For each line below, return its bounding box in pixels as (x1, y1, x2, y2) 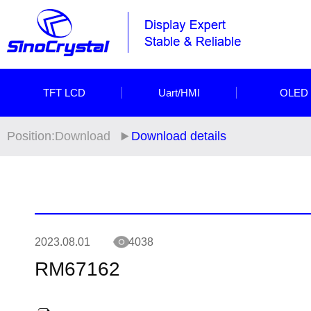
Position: (7, 129, 55, 143)
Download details (131, 129, 226, 143)
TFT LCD (42, 87, 85, 99)
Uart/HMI (158, 87, 200, 99)
